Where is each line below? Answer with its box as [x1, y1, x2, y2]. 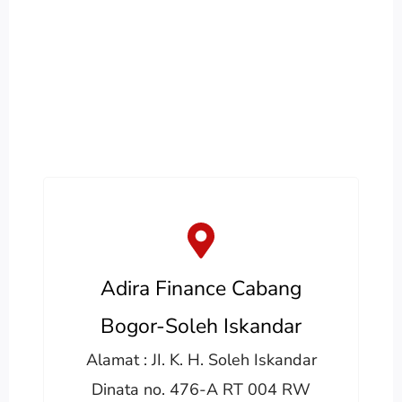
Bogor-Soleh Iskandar [100, 311, 301, 340]
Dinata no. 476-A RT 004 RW [92, 378, 310, 400]
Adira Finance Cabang [100, 274, 301, 302]
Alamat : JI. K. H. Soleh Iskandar [85, 348, 317, 371]
